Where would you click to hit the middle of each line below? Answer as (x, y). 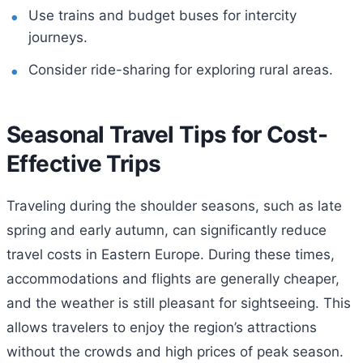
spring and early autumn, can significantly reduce (167, 230)
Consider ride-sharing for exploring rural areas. (181, 69)
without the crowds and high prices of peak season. (175, 351)
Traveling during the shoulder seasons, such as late (174, 205)
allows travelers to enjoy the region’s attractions (162, 327)
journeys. (58, 37)
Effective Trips (84, 163)
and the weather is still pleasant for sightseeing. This (179, 303)
